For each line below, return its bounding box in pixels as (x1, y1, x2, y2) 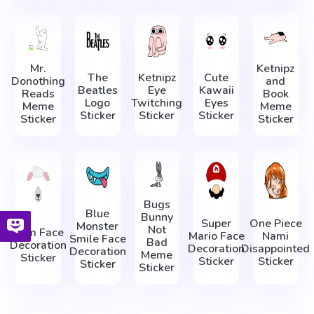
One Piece (249, 215, 302, 231)
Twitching (131, 95, 183, 111)
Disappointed (241, 240, 310, 257)
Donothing (11, 73, 66, 89)
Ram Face (13, 225, 64, 241)
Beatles (77, 83, 118, 99)
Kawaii (198, 83, 234, 99)
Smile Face (69, 231, 126, 247)
